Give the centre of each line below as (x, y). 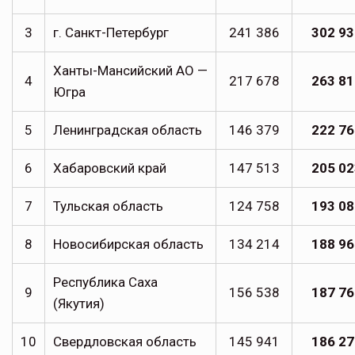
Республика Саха (105, 282)
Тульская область (108, 206)
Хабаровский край (110, 168)
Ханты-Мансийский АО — (130, 71)
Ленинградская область (128, 130)
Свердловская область (125, 342)
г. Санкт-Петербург (111, 33)
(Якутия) (79, 304)
